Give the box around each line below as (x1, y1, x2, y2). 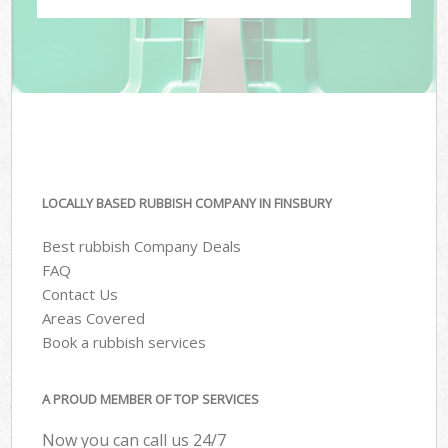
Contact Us (42, 283, 119, 304)
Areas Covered (42, 307, 146, 328)
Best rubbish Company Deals (42, 235, 242, 256)
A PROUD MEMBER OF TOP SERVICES (42, 390, 260, 409)
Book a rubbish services (42, 331, 207, 352)
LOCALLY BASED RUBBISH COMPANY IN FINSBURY (42, 194, 333, 213)
